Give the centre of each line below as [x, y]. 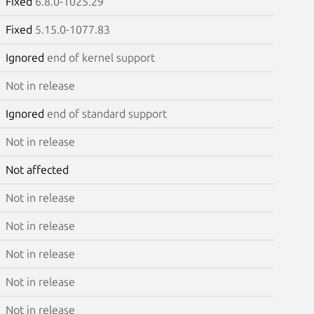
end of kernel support [101, 57]
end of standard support [107, 113]
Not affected [37, 169]
